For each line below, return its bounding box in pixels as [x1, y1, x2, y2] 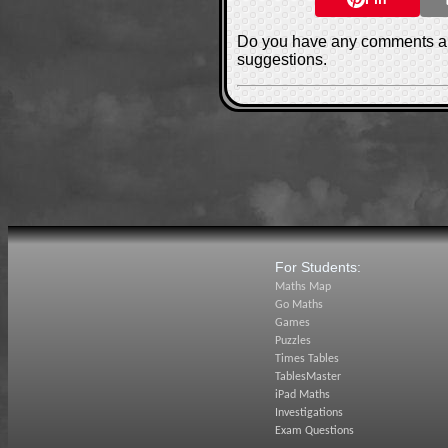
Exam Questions [275, 425, 354, 437]
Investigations [275, 407, 343, 419]
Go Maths [275, 299, 323, 311]
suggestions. [237, 51, 327, 68]
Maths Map [275, 281, 331, 293]
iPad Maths [275, 389, 330, 401]
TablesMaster [275, 371, 341, 383]
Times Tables [275, 353, 339, 365]
